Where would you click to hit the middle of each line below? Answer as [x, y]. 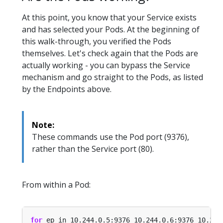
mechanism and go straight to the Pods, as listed [112, 77]
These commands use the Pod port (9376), [111, 137]
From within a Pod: [56, 185]
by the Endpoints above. [67, 89]
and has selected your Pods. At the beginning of [111, 30]
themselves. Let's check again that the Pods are [110, 54]
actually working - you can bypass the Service [106, 65]
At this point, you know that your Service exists [109, 18]
